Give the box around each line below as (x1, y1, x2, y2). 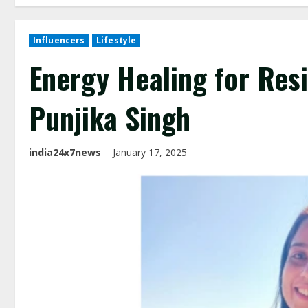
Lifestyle (96, 34, 137, 46)
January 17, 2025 (113, 146, 190, 159)
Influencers (33, 34, 85, 46)
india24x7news (29, 146, 101, 159)
